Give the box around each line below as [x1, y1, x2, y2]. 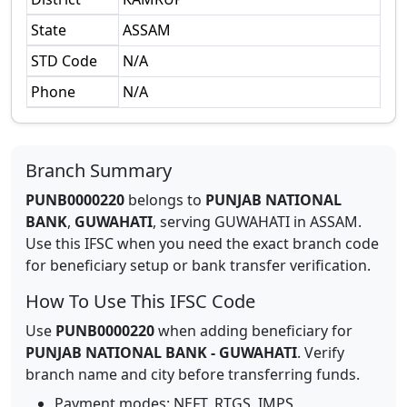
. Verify [297, 342, 344, 362]
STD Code [31, 51, 97, 71]
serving [160, 212, 214, 232]
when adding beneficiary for [154, 321, 352, 341]
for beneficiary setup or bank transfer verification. [25, 255, 371, 275]
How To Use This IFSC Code [25, 289, 255, 313]
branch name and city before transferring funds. [25, 364, 360, 384]
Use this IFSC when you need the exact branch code [25, 233, 379, 253]
